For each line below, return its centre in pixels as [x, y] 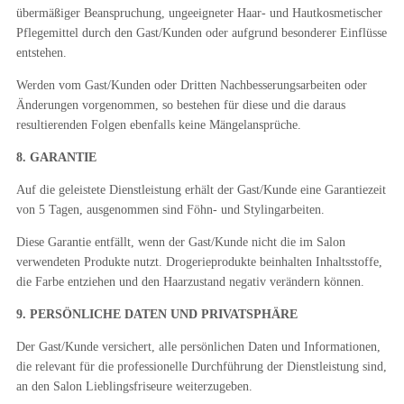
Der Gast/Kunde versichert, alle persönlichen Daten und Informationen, [198, 347]
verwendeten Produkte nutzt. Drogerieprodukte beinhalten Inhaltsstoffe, [199, 262]
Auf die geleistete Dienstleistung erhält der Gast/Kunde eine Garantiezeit [201, 190]
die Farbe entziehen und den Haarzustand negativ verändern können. [190, 282]
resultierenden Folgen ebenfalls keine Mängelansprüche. [158, 125]
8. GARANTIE [56, 157]
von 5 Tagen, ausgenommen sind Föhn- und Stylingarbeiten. [170, 210]
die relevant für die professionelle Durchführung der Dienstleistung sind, [201, 367]
